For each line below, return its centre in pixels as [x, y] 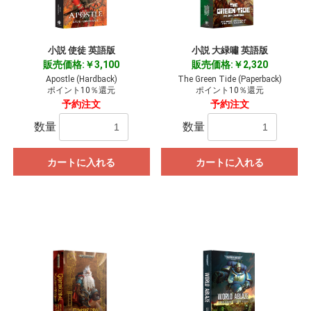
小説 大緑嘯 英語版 [229, 51]
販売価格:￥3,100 [82, 65]
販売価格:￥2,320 [229, 65]
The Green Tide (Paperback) [229, 79]
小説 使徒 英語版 [81, 51]
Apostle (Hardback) [81, 79]
